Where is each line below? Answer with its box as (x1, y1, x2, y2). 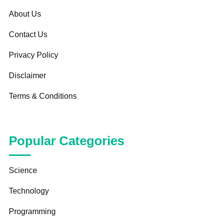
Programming (8, 207, 56, 216)
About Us (8, 10, 41, 18)
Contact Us (8, 30, 47, 39)
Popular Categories (8, 133, 124, 148)
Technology (8, 187, 49, 195)
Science (8, 166, 37, 175)
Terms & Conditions (8, 92, 77, 100)
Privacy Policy (8, 51, 58, 59)
